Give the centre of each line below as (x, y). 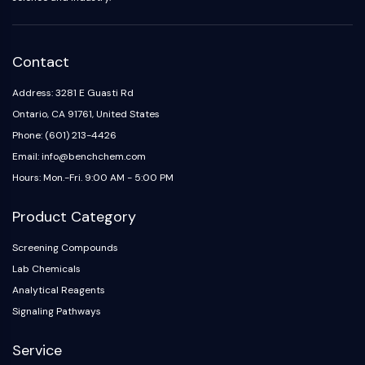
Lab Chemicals (46, 269)
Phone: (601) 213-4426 (64, 135)
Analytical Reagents (59, 290)
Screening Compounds (65, 248)
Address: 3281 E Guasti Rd (73, 93)
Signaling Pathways (57, 311)
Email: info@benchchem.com (79, 156)
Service (37, 350)
